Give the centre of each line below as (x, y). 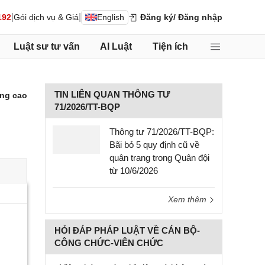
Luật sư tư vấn (46, 46)
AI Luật (116, 46)
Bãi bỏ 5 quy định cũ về (154, 145)
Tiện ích (170, 46)
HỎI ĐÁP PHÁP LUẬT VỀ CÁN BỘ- (127, 230)
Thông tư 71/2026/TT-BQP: (162, 132)
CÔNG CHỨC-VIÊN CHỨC (109, 243)
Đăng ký (156, 17)
